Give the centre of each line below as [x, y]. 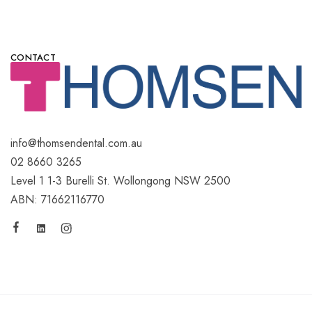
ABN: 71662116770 [57, 199]
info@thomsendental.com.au [76, 143]
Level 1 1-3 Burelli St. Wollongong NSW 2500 [120, 180]
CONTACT [33, 58]
